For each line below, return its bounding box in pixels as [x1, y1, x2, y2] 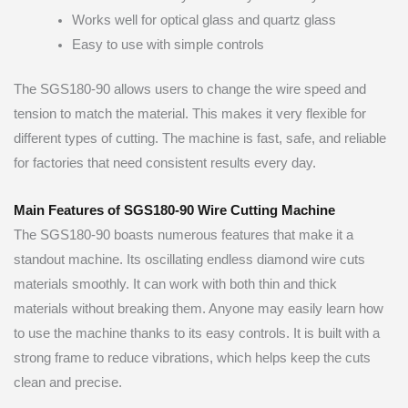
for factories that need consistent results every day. [14, 155, 316, 170]
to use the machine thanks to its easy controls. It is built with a [14, 326, 380, 342]
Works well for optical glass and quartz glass [71, 12, 336, 27]
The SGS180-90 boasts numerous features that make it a [14, 228, 353, 243]
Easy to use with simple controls [71, 36, 264, 52]
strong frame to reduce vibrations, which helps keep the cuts [14, 351, 371, 366]
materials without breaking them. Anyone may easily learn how [14, 301, 383, 317]
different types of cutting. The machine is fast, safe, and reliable [14, 130, 386, 146]
